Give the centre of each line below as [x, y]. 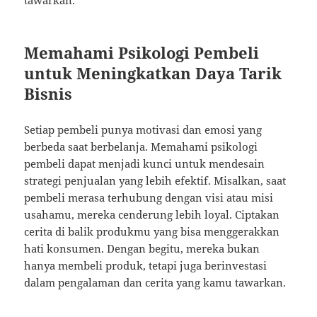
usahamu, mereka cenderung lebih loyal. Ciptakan [152, 215]
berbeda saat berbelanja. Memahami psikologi [141, 147]
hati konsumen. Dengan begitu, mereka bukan [142, 249]
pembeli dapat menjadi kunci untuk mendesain [145, 164]
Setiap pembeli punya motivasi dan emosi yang [143, 130]
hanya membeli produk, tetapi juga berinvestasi [146, 266]
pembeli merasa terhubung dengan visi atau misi [149, 198]
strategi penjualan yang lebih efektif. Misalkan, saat [155, 181]
